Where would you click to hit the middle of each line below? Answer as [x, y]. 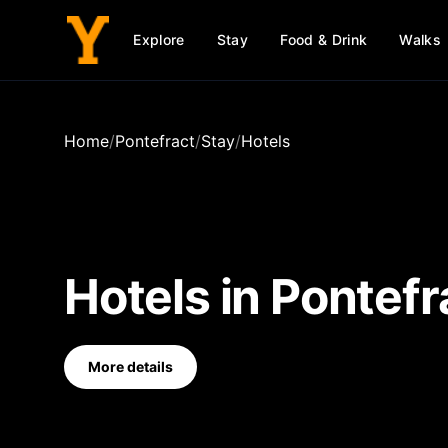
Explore [159, 39]
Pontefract [155, 141]
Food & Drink [324, 39]
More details [130, 366]
